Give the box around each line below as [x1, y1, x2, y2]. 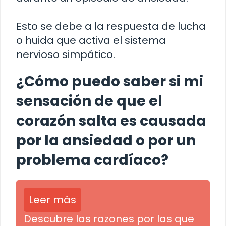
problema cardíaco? [16, 150, 168, 171]
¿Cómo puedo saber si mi [16, 72, 203, 92]
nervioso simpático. [16, 47, 115, 62]
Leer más [29, 193, 76, 207]
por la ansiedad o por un [16, 131, 196, 151]
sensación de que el [16, 91, 162, 111]
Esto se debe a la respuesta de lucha [16, 19, 206, 34]
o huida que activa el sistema [16, 33, 166, 48]
